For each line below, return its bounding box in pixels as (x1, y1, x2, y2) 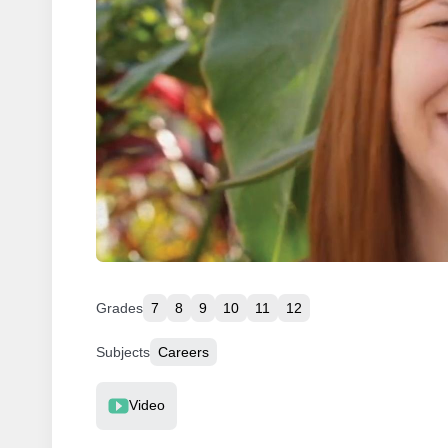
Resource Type (95, 386, 197, 403)
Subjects (96, 343, 150, 360)
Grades (96, 299, 143, 316)
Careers (158, 343, 209, 360)
